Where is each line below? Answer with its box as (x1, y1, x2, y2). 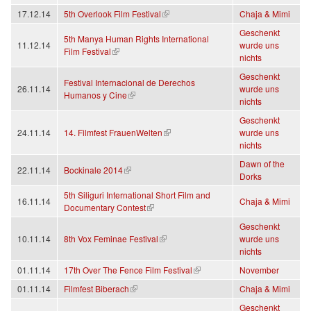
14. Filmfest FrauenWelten (64, 126, 162, 139)
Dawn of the (239, 158, 285, 170)
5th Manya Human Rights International (64, 33, 209, 45)
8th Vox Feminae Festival (64, 233, 158, 245)
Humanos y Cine (64, 89, 127, 101)
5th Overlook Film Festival (64, 8, 161, 20)
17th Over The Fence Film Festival (64, 264, 192, 276)
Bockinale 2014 (64, 164, 123, 176)
